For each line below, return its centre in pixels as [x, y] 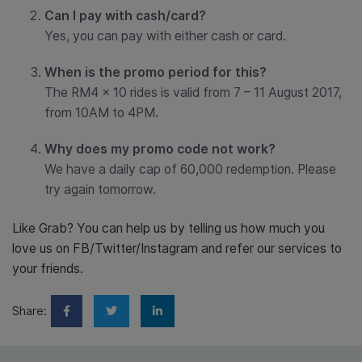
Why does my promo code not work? [160, 149]
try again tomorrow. [100, 189]
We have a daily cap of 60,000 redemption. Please [190, 169]
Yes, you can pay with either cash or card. [165, 36]
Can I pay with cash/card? [125, 15]
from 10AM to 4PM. [101, 112]
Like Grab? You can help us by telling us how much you [168, 228]
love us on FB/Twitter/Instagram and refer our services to [177, 248]
